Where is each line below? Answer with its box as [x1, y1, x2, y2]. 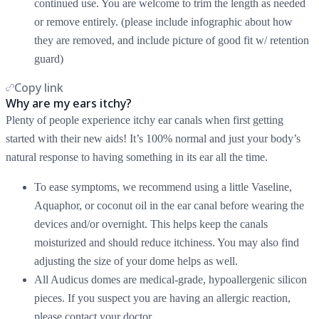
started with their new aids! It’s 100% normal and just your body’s [6, 132, 300, 145]
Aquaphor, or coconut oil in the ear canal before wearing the [34, 199, 304, 211]
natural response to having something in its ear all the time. [6, 150, 268, 163]
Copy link [14, 79, 63, 95]
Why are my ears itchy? [6, 95, 132, 111]
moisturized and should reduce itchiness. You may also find [34, 236, 299, 249]
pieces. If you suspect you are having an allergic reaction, [34, 291, 291, 304]
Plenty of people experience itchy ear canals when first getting [6, 113, 283, 126]
